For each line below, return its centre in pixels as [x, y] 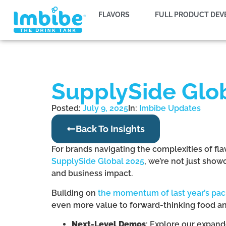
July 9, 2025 [105, 108]
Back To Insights [110, 129]
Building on [75, 193]
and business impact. [92, 174]
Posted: [66, 108]
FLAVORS [114, 15]
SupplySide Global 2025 [98, 161]
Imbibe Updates [170, 108]
